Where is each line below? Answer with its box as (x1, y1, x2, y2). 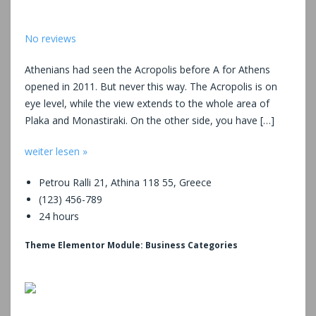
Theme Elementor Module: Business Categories (25, 238, 238, 251)
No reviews (25, 31, 76, 45)
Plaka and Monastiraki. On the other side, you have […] (25, 113, 274, 127)
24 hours (39, 209, 79, 223)
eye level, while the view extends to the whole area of (25, 96, 269, 110)
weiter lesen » (25, 144, 87, 158)
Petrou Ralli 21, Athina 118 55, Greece (39, 175, 212, 189)
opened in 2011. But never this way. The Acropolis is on (25, 79, 277, 93)
